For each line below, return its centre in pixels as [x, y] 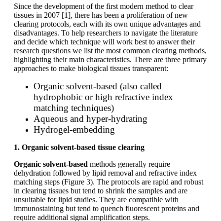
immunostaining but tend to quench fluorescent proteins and [107, 208]
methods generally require [129, 164]
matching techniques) [74, 108]
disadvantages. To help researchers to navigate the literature [106, 33]
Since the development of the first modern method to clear [104, 6]
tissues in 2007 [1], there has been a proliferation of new [101, 15]
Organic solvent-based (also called [98, 86]
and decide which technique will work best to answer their [104, 41]
